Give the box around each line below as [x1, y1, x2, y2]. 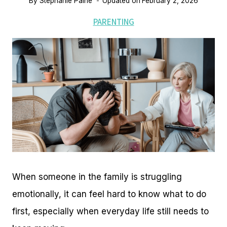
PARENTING [93, 16, 134, 27]
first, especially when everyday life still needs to [12, 206, 209, 217]
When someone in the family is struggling [12, 172, 182, 182]
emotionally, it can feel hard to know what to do [12, 189, 206, 200]
